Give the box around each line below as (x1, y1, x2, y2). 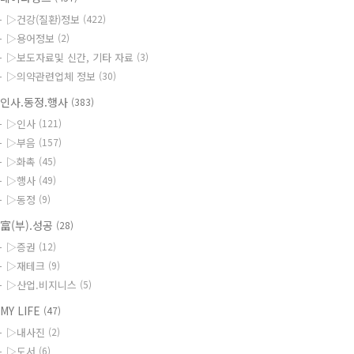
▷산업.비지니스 (6, 277, 80, 292)
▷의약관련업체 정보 (6, 69, 99, 84)
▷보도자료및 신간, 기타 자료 (6, 50, 137, 65)
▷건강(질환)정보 (6, 12, 83, 27)
